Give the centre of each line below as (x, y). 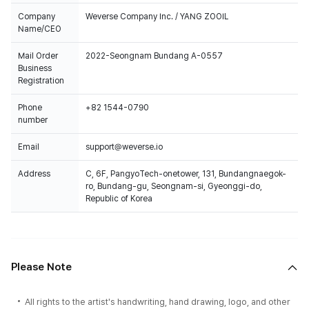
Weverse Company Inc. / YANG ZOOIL (157, 17)
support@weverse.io (124, 147)
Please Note (41, 267)
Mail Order (38, 56)
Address (34, 174)
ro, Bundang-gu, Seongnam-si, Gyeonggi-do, (174, 186)
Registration (41, 81)
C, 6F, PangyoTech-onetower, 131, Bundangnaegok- (186, 174)
